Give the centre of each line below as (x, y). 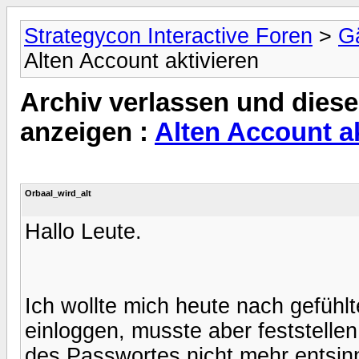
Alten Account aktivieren (141, 61)
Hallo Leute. (83, 231)
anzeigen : (87, 133)
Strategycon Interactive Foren (168, 36)
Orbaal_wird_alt (58, 193)
